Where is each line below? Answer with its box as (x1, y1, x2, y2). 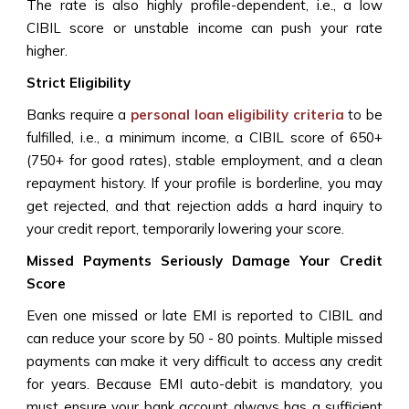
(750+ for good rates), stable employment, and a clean (26, 151, 383, 169)
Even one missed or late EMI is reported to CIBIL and (26, 306, 383, 324)
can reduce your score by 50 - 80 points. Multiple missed (26, 329, 383, 347)
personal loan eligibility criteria (130, 105, 344, 123)
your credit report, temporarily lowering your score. (26, 219, 348, 237)
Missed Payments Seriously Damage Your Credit (26, 251, 383, 269)
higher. (26, 41, 71, 59)
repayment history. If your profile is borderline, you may (26, 173, 383, 192)
